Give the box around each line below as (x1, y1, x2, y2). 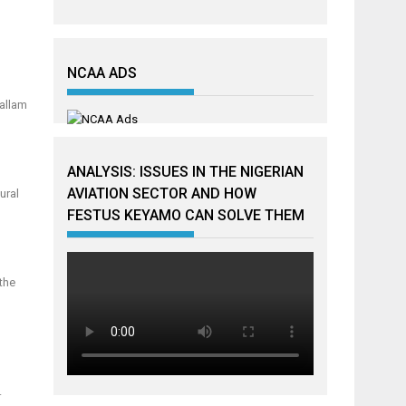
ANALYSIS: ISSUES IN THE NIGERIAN (67, 163, 304, 180)
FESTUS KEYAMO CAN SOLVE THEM (67, 207, 305, 224)
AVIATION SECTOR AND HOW (67, 185, 257, 202)
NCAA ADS (67, 64, 138, 82)
